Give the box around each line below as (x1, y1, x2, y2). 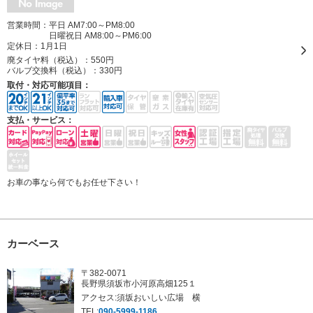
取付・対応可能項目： (7, 80, 91, 90)
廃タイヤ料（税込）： (7, 55, 91, 65)
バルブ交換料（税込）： (7, 66, 99, 75)
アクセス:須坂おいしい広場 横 (81, 293, 201, 303)
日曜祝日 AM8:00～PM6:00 (49, 31, 152, 41)
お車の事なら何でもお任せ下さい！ (7, 177, 141, 187)
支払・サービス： (7, 115, 74, 125)
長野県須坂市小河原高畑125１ (81, 279, 196, 289)
